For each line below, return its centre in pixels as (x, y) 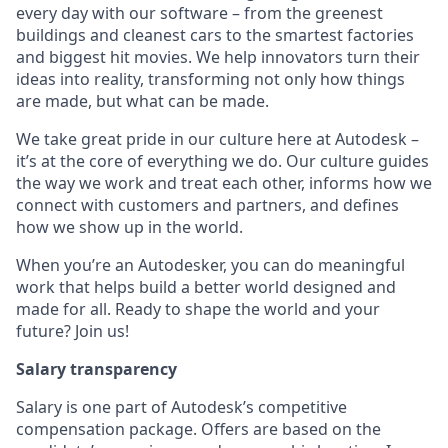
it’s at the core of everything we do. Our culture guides (222, 161)
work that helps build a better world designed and (206, 287)
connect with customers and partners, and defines (207, 205)
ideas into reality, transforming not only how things (210, 79)
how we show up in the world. (129, 227)
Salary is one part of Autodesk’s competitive (181, 407)
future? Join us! (72, 331)
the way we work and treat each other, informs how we (224, 183)
